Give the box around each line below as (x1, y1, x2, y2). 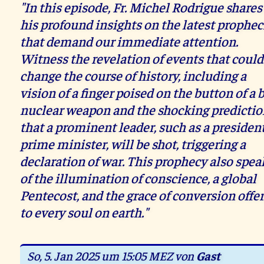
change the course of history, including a (20, 67, 247, 84)
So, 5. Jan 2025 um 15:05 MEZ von (25, 247, 197, 263)
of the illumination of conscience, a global (20, 169, 257, 187)
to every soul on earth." (20, 203, 148, 221)
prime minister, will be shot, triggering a (20, 135, 246, 153)
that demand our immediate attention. (20, 32, 239, 50)
